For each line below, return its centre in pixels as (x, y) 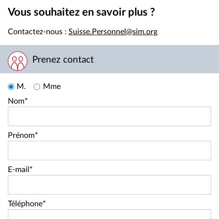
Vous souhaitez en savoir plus (79, 12)
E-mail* (20, 169)
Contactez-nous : (38, 32)
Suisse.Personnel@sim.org (113, 32)
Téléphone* (27, 204)
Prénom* (23, 135)
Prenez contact (63, 60)
